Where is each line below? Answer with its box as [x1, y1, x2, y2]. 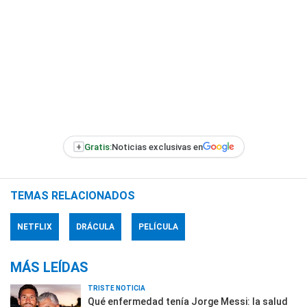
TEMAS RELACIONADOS [10, 189, 135, 202]
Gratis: [84, 141, 112, 152]
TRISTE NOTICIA [88, 284, 145, 292]
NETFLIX [17, 222, 52, 232]
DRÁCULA [76, 222, 114, 232]
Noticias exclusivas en [111, 141, 203, 152]
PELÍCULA [138, 222, 178, 232]
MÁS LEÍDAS [10, 259, 88, 275]
